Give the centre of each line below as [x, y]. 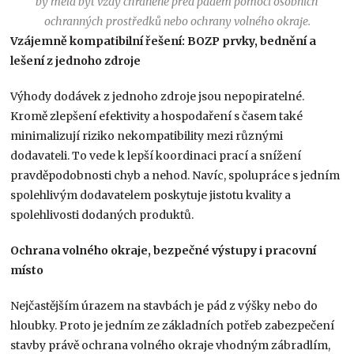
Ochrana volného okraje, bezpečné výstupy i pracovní [164, 251]
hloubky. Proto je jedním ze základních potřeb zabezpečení [173, 326]
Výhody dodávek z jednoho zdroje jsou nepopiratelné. [158, 97]
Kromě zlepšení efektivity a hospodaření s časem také [157, 117]
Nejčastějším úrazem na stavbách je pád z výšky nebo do [164, 306]
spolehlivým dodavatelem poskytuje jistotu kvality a [151, 196]
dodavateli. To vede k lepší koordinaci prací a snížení [156, 156]
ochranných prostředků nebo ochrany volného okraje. [177, 22]
